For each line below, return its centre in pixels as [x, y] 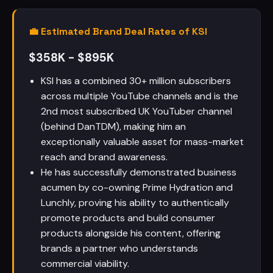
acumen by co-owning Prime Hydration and [137, 187]
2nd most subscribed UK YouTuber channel [136, 111]
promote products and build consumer [128, 218]
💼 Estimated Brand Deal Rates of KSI [118, 31]
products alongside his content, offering [131, 233]
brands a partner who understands [119, 248]
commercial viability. [85, 264]
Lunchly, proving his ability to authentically [135, 203]
